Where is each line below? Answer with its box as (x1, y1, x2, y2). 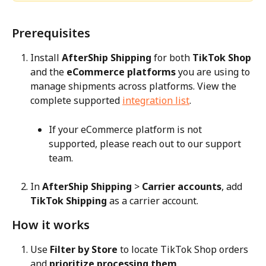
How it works (12, 217, 90, 233)
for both (151, 51, 192, 65)
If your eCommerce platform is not (49, 122, 204, 136)
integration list (122, 94, 189, 107)
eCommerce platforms (66, 65, 176, 79)
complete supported (30, 94, 122, 107)
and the (30, 65, 66, 79)
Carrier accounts (142, 180, 221, 194)
